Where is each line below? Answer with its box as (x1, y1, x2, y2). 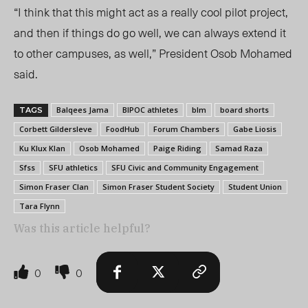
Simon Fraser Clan (19, 181, 89, 192)
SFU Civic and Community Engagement (111, 162, 258, 173)
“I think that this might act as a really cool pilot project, (14, 3, 288, 21)
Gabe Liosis (233, 124, 276, 135)
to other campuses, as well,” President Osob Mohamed (14, 44, 292, 63)
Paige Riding (153, 143, 201, 154)
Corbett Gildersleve (19, 124, 92, 135)
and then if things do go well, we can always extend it (14, 23, 286, 42)
